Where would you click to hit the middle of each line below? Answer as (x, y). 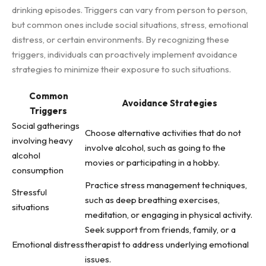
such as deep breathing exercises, (152, 200)
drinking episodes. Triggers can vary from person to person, (130, 10)
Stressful (29, 192)
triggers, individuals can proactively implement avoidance (125, 54)
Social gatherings (46, 126)
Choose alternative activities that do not (163, 133)
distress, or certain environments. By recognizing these (121, 39)
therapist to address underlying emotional (167, 244)
